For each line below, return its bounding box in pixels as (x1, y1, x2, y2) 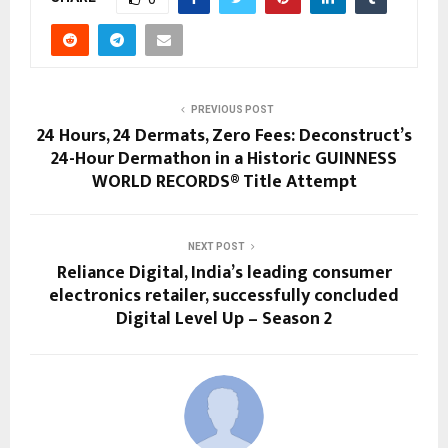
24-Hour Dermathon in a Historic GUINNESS (51, 144, 397, 175)
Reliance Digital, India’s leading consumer (56, 258, 392, 289)
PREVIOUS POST (190, 104, 274, 116)
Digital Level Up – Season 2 (116, 304, 332, 335)
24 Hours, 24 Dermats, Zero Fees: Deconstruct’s (36, 121, 412, 152)
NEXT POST (187, 241, 245, 253)
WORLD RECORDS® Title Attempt (91, 167, 357, 198)
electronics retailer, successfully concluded (49, 281, 399, 312)
